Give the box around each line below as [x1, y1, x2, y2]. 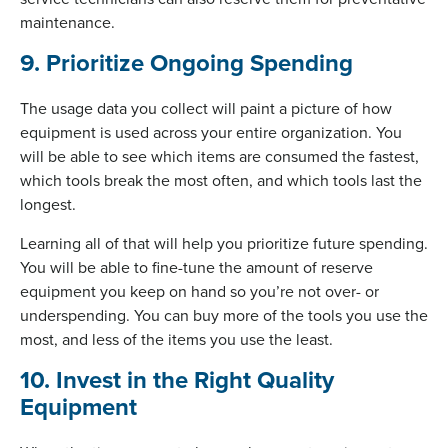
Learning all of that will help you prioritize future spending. [20, 231, 428, 254]
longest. [20, 192, 76, 215]
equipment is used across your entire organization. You [20, 120, 402, 143]
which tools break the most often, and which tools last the [20, 168, 422, 191]
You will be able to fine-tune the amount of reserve [20, 255, 373, 278]
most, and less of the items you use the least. [20, 327, 333, 350]
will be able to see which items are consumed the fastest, [20, 144, 419, 167]
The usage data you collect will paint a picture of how [20, 96, 392, 119]
